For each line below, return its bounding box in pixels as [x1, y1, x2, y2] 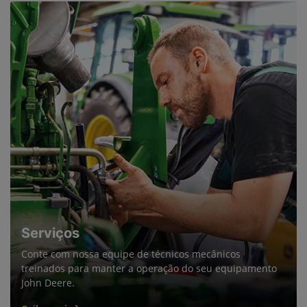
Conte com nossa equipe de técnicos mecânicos [21, 247, 241, 260]
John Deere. [21, 275, 75, 289]
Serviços [21, 224, 79, 241]
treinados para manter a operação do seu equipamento [21, 261, 277, 275]
